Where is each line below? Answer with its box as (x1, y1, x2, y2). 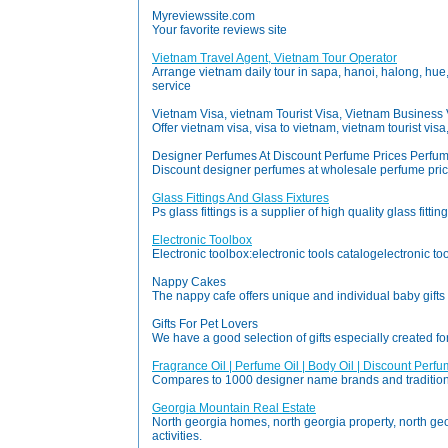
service (152, 79, 191, 93)
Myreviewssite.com (152, 9, 255, 23)
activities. (152, 429, 202, 443)
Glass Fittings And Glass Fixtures (152, 191, 329, 205)
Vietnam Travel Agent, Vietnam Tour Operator (152, 51, 397, 65)
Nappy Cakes (152, 275, 226, 289)
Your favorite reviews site (152, 23, 287, 37)
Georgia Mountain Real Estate (152, 401, 316, 415)
